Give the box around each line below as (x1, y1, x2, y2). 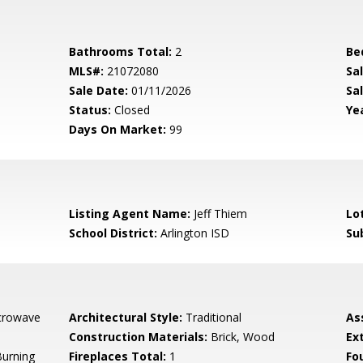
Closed (111, 102, 151, 117)
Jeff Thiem (190, 206, 248, 221)
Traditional (182, 310, 242, 325)
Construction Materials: (69, 329, 208, 344)
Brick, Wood (207, 329, 275, 344)
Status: (69, 102, 112, 117)
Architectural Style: (69, 310, 183, 325)
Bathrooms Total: (69, 44, 173, 59)
